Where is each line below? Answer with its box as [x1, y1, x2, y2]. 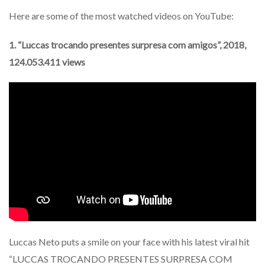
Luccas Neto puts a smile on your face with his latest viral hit [9, 236, 250, 248]
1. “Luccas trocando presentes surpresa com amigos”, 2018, [9, 38, 246, 50]
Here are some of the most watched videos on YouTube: [9, 9, 234, 21]
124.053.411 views [9, 56, 85, 67]
